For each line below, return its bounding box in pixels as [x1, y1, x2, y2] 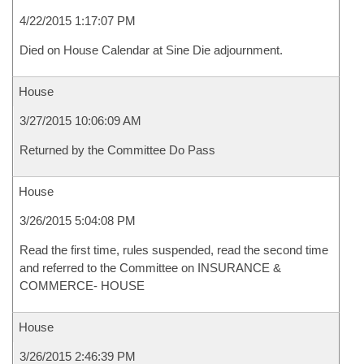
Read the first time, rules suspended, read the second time [19, 243, 328, 257]
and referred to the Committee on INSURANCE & [19, 261, 281, 275]
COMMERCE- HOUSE [19, 279, 145, 292]
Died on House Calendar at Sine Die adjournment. [19, 43, 283, 57]
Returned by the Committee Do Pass [19, 143, 215, 157]
